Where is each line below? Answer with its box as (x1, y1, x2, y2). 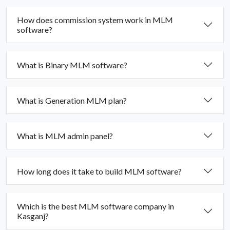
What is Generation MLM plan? (17, 95, 127, 105)
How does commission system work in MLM (17, 15, 173, 25)
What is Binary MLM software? (17, 60, 127, 70)
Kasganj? (17, 211, 49, 221)
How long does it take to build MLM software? (17, 166, 182, 176)
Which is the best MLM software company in (17, 201, 174, 212)
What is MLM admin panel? (17, 130, 113, 141)
